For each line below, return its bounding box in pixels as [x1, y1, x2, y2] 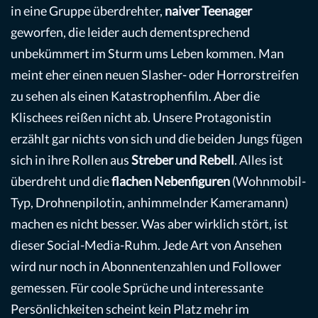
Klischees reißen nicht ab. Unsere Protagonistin [11, 109, 271, 126]
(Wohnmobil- [230, 173, 306, 190]
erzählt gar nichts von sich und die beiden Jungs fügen [11, 131, 302, 147]
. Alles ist [234, 152, 283, 168]
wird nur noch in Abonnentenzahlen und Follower [11, 258, 281, 275]
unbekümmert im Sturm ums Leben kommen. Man [11, 45, 284, 62]
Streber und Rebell [131, 152, 234, 168]
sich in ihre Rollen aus [11, 152, 131, 168]
